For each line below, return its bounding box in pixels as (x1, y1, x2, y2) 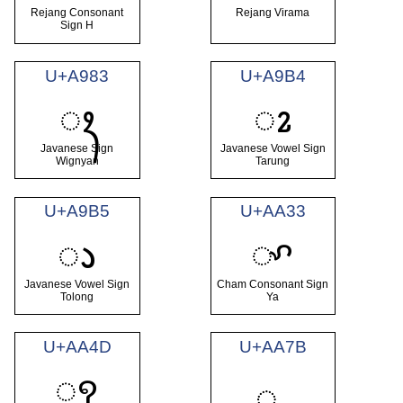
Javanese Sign (40, 142, 114, 156)
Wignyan (55, 155, 99, 168)
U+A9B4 (239, 66, 306, 85)
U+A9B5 (44, 201, 111, 221)
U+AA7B (238, 337, 307, 357)
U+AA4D (42, 337, 112, 357)
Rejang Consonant (31, 6, 124, 20)
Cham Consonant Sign (217, 277, 329, 291)
